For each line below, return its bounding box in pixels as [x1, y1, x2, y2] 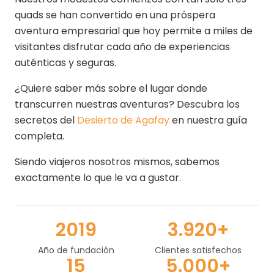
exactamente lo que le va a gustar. [15, 170, 181, 185]
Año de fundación [37, 243, 114, 256]
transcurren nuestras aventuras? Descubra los [15, 97, 240, 111]
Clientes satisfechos [155, 243, 242, 256]
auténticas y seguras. [15, 55, 116, 70]
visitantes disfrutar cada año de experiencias [15, 39, 230, 54]
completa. [15, 128, 64, 143]
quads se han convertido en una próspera [15, 7, 215, 22]
